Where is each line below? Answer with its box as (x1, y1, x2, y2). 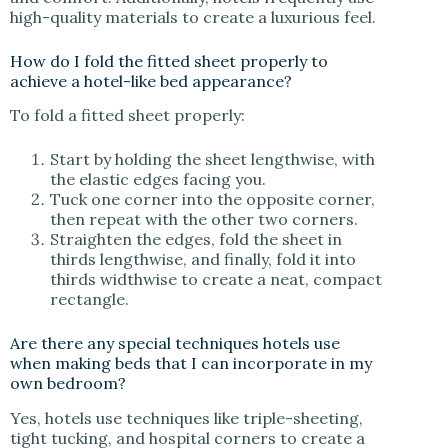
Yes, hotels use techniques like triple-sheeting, (10, 408, 363, 429)
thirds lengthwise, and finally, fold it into (50, 249, 356, 270)
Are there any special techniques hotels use (10, 333, 340, 354)
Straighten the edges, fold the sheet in (50, 229, 342, 250)
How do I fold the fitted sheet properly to (10, 50, 328, 71)
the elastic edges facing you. (50, 169, 266, 190)
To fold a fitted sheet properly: (10, 105, 245, 126)
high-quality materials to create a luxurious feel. (10, 6, 376, 27)
